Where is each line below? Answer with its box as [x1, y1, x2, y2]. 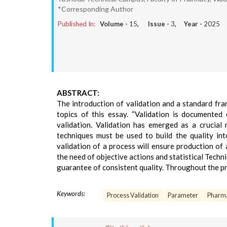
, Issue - [137, 20, 171, 28]
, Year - [175, 20, 204, 28]
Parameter [168, 192, 198, 199]
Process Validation [107, 192, 159, 199]
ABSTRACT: [57, 88, 99, 97]
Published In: [58, 20, 95, 28]
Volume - [100, 20, 129, 28]
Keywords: [57, 190, 85, 198]
